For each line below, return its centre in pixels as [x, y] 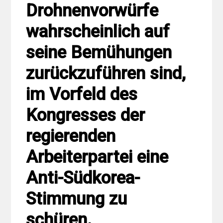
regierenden [71, 136]
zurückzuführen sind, [106, 73]
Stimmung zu [77, 199]
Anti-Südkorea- [83, 178]
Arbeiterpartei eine [97, 157]
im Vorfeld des [82, 94]
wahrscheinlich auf [98, 31]
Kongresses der [86, 115]
